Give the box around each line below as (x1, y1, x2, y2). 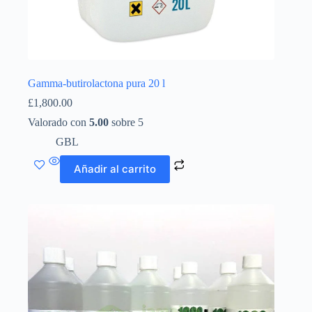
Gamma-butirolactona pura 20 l (28, 77, 165, 89)
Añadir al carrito (74, 162, 156, 176)
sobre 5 (109, 116, 143, 128)
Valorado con (28, 116, 89, 128)
